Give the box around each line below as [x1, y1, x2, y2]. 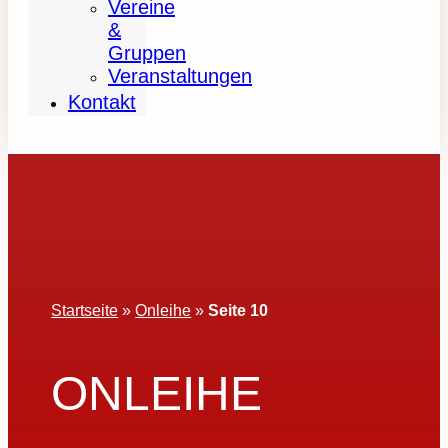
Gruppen [108, 42, 186, 64]
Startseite [51, 301, 119, 319]
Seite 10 [208, 301, 269, 319]
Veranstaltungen [108, 65, 252, 87]
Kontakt [68, 91, 136, 113]
